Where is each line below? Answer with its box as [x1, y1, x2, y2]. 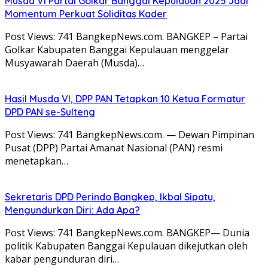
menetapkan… [5, 154, 68, 167]
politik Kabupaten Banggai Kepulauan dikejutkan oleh [5, 239, 248, 252]
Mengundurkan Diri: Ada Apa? [5, 203, 140, 216]
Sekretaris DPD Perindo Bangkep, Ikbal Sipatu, [5, 190, 215, 203]
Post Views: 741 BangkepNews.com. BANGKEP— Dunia [5, 226, 249, 239]
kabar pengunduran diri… [5, 252, 119, 266]
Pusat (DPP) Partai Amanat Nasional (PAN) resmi [5, 141, 223, 154]
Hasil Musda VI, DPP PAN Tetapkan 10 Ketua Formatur [5, 92, 245, 105]
